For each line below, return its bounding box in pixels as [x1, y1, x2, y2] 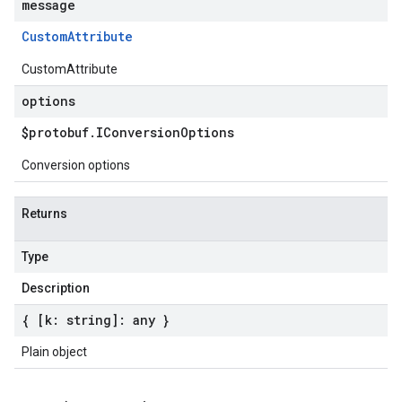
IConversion [96, 124, 180, 141]
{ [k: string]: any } [22, 311, 170, 328]
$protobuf [22, 124, 89, 141]
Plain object [22, 345, 87, 359]
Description [22, 281, 90, 295]
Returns [22, 206, 67, 221]
